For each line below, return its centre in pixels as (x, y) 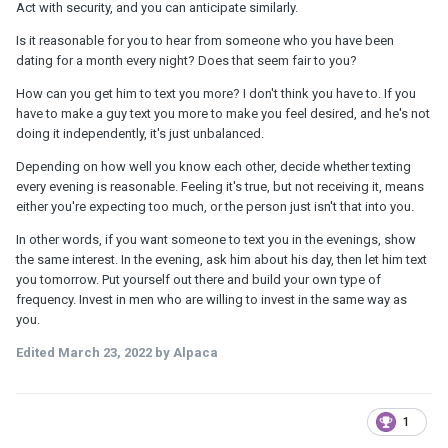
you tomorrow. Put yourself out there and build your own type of (198, 279)
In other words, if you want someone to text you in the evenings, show (216, 239)
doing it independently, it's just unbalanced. (140, 133)
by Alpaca (185, 352)
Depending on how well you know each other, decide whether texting (213, 166)
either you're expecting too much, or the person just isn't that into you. (215, 206)
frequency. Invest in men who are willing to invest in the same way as (211, 299)
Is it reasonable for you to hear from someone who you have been (205, 40)
